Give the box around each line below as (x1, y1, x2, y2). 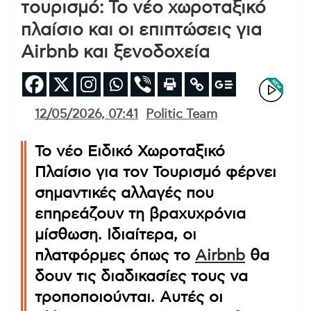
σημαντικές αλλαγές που (35, 185, 214, 201)
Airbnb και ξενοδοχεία (21, 43, 210, 61)
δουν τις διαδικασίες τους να (35, 268, 248, 284)
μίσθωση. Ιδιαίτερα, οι (35, 226, 196, 242)
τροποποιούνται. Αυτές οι (35, 289, 223, 305)
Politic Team (146, 108, 217, 121)
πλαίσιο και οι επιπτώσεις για (21, 21, 262, 39)
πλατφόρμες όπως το (35, 247, 195, 263)
